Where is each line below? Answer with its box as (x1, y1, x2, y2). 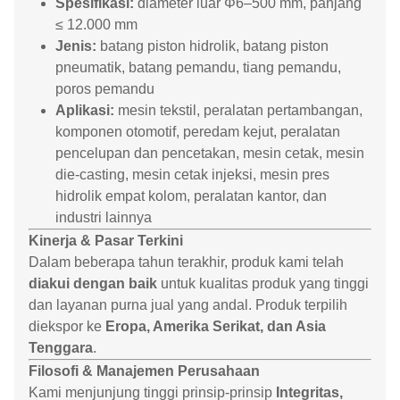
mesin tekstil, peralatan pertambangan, (114, 103, 362, 118)
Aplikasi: (55, 103, 114, 118)
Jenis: (55, 38, 96, 54)
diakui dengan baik (29, 276, 157, 291)
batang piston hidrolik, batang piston (96, 38, 329, 54)
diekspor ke (29, 319, 105, 334)
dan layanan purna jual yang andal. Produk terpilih (29, 297, 347, 312)
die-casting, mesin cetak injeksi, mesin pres (55, 167, 329, 182)
